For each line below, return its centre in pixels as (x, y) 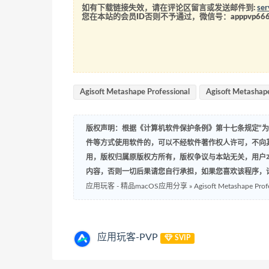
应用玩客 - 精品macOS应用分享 (137, 186)
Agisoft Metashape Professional (135, 92)
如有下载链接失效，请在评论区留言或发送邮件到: (170, 8)
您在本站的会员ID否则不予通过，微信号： (156, 17)
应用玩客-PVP (128, 237)
